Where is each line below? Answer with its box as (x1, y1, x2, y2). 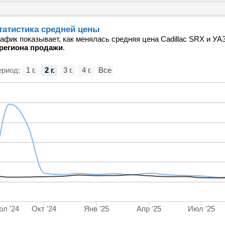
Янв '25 (84, 204, 109, 213)
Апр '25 (137, 204, 162, 213)
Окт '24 (31, 204, 56, 213)
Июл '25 (187, 204, 215, 213)
